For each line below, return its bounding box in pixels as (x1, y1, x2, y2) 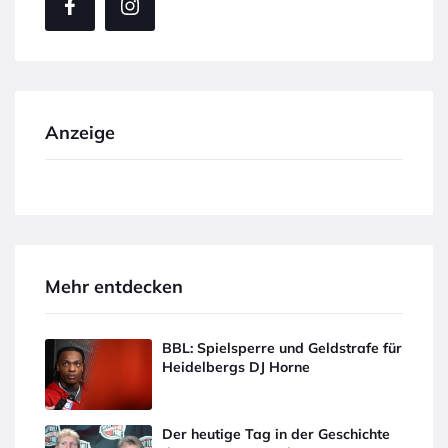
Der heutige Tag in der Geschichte (162, 425, 391, 444)
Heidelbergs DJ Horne (162, 357, 311, 376)
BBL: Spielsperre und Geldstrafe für (162, 338, 403, 357)
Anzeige (45, 120, 115, 144)
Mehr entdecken (45, 274, 183, 298)
